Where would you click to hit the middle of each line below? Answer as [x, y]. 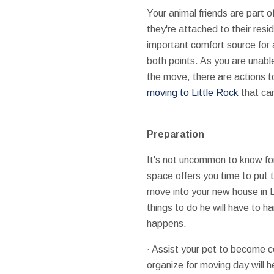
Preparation [175, 134]
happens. [166, 223]
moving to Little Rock [192, 92]
